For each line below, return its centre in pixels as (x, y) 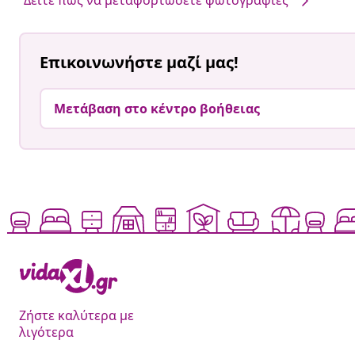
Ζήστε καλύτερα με (76, 316)
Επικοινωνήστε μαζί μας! (139, 63)
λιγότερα (46, 332)
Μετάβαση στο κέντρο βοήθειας (157, 109)
